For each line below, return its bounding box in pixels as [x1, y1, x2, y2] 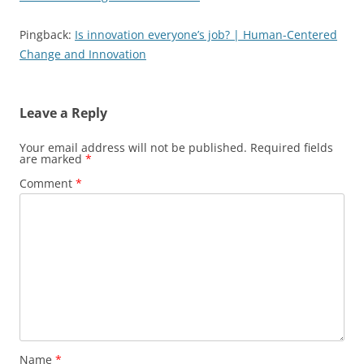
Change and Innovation [19, 46, 146, 63]
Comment [19, 175, 76, 192]
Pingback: [19, 27, 75, 43]
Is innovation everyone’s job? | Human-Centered [75, 27, 337, 43]
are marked [19, 151, 85, 167]
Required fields [250, 140, 333, 156]
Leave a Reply [19, 104, 107, 123]
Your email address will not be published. [19, 140, 247, 156]
